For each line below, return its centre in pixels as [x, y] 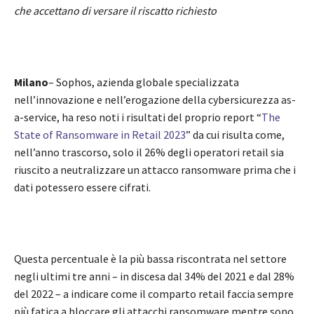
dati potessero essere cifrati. [82, 187]
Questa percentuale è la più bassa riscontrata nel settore [150, 259]
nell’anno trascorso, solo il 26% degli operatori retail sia [149, 152]
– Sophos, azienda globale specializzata [144, 82]
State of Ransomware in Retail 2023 [100, 135]
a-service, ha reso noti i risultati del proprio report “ [138, 117]
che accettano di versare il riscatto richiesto [115, 11]
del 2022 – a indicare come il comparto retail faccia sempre [154, 294]
